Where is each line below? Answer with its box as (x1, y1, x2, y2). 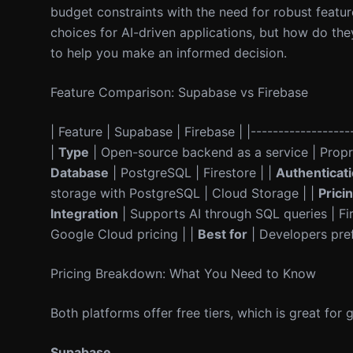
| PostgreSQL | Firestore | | (109, 165, 276, 180)
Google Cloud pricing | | (50, 226, 198, 242)
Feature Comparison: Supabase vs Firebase (50, 84, 308, 100)
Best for (198, 226, 247, 242)
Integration (50, 206, 118, 221)
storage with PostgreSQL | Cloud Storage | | (50, 185, 318, 201)
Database (50, 165, 109, 180)
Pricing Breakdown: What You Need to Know (50, 266, 316, 281)
